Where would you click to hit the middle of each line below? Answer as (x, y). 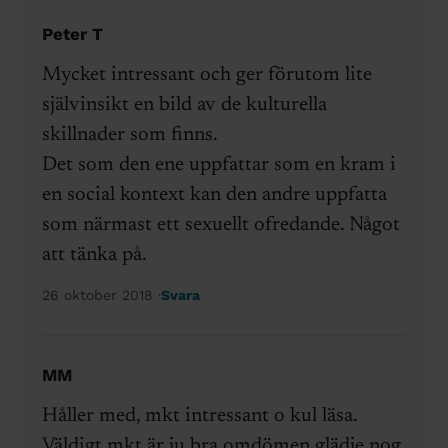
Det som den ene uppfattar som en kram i (218, 165)
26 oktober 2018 (99, 295)
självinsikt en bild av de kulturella (184, 105)
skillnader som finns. (129, 135)
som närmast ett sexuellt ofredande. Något (220, 225)
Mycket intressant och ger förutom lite (206, 75)
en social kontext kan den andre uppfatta (214, 195)
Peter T (72, 34)
